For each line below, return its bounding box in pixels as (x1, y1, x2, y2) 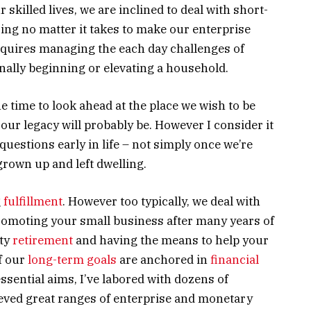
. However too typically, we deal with (62, 194, 260, 210)
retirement (12, 233, 73, 249)
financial (210, 252, 259, 268)
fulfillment (3, 194, 62, 210)
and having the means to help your (73, 233, 269, 249)
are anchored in (117, 252, 210, 268)
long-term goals (28, 252, 117, 268)
